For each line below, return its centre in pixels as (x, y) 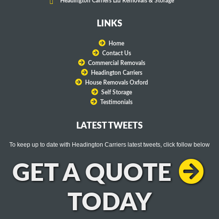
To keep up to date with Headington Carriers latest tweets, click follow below (109, 145)
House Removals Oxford (116, 83)
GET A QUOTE (92, 174)
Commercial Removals (116, 63)
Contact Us (116, 54)
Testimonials (116, 102)
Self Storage (116, 93)
